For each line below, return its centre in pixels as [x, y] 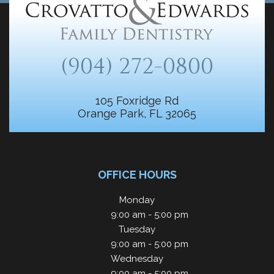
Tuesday [137, 229]
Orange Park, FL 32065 [137, 113]
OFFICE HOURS [137, 175]
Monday [137, 200]
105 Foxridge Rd [137, 101]
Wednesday [137, 259]
